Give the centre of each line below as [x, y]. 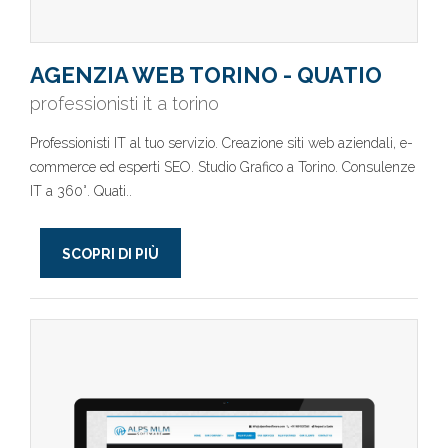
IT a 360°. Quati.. [81, 191]
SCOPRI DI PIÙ [110, 254]
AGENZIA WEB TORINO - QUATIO [206, 75]
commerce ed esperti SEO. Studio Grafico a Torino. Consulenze [222, 167]
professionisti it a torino [124, 103]
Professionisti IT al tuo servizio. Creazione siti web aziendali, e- [221, 143]
